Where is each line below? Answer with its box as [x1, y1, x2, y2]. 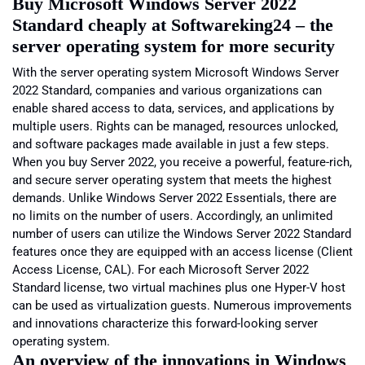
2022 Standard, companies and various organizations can [12, 83, 322, 99]
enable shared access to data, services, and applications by [12, 101, 334, 117]
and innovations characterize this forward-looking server [12, 316, 318, 332]
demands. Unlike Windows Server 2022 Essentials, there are [12, 191, 336, 206]
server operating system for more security [12, 36, 335, 57]
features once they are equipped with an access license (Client [12, 244, 353, 260]
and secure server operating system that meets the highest [12, 173, 332, 188]
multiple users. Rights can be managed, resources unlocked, [12, 119, 338, 134]
